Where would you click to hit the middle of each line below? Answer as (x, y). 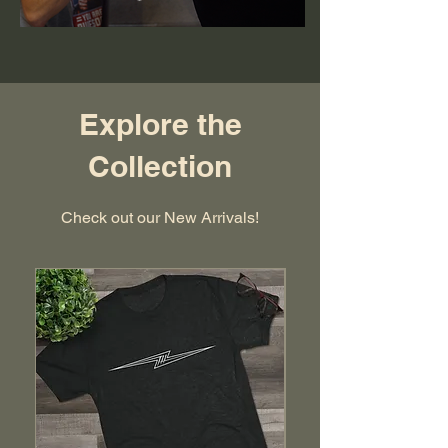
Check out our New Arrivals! (160, 217)
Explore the (160, 123)
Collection (160, 165)
